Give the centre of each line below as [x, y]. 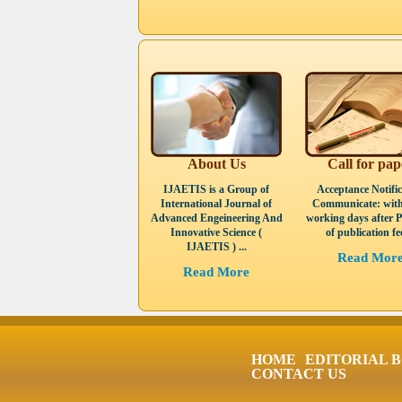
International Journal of [216, 204]
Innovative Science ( [216, 232]
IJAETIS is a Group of [216, 189]
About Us [216, 164]
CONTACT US [299, 374]
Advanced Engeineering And [216, 218]
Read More [216, 272]
